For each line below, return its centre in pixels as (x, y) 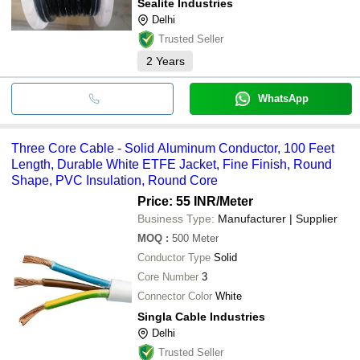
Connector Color (175, 296)
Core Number (168, 276)
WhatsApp (283, 98)
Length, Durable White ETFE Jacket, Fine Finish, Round (172, 164)
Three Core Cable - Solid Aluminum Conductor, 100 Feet (173, 148)
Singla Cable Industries (201, 316)
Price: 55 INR (177, 201)
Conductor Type (174, 257)
